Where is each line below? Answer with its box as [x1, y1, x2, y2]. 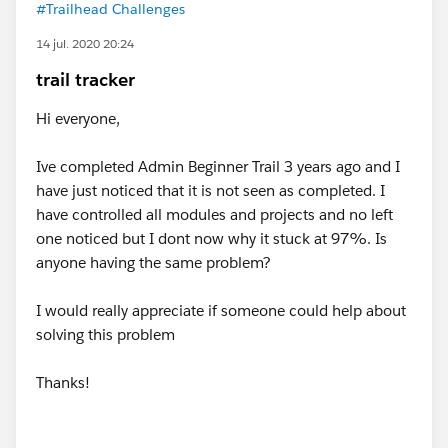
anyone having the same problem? [36, 253, 271, 272]
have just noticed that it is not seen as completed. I [36, 181, 385, 200]
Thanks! [36, 373, 90, 392]
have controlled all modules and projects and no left [36, 205, 393, 224]
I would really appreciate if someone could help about [36, 301, 406, 320]
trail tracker [36, 68, 135, 91]
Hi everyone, [36, 109, 120, 128]
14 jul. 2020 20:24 [36, 35, 134, 52]
